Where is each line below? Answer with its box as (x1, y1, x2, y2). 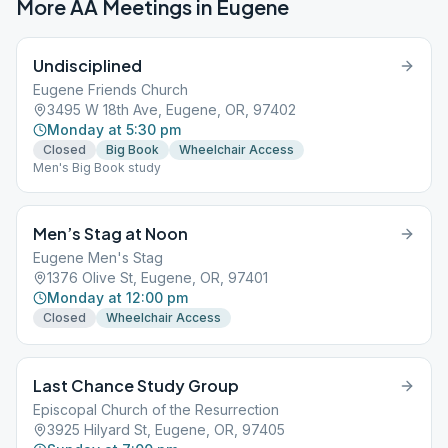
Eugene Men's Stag (33, 249, 163, 266)
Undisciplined (33, 55, 142, 76)
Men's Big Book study (33, 160, 161, 175)
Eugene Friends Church (33, 81, 188, 98)
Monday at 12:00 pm (47, 289, 188, 306)
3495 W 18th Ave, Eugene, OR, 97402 (47, 101, 296, 118)
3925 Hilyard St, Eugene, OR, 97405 (47, 421, 285, 438)
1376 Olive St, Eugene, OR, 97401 (47, 269, 268, 286)
